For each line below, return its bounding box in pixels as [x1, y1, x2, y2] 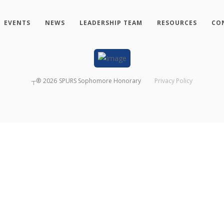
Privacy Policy [154, 76, 192, 85]
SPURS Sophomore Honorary [59, 76, 141, 85]
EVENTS [3, 18, 30, 27]
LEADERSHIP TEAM [79, 18, 142, 27]
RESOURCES [156, 18, 197, 27]
